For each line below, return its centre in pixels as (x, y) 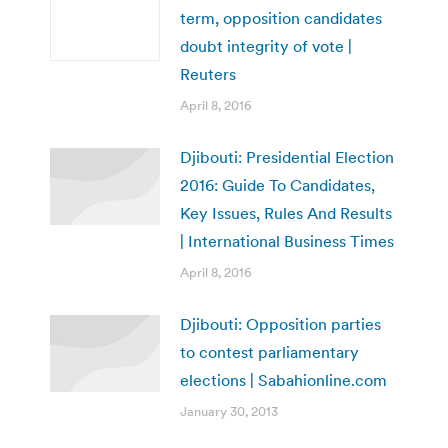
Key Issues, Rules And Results (286, 212)
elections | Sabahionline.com (283, 379)
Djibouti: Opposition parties (280, 323)
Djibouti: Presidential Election (287, 156)
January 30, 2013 (229, 411)
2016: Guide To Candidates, (277, 184)
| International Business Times (287, 240)
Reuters (208, 73)
